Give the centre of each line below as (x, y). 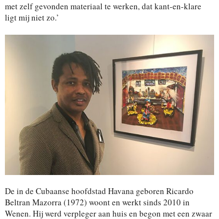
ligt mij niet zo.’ (32, 17)
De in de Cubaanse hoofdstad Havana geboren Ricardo (99, 191)
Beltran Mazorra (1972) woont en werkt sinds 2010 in (97, 202)
